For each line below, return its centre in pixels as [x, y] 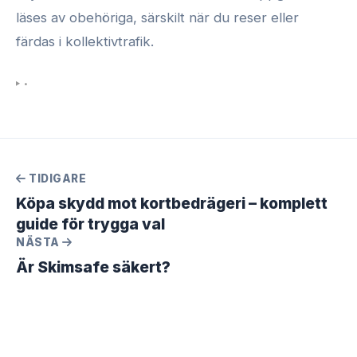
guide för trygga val [90, 224]
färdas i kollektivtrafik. [85, 41]
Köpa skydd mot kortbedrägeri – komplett [172, 203]
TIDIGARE [56, 178]
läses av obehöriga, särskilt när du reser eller [157, 17]
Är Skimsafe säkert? [93, 267]
